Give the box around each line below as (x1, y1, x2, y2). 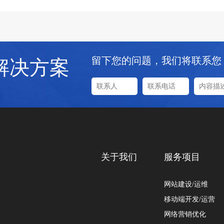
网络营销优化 (163, 211, 206, 218)
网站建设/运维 (163, 181, 208, 188)
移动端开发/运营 (163, 196, 215, 203)
